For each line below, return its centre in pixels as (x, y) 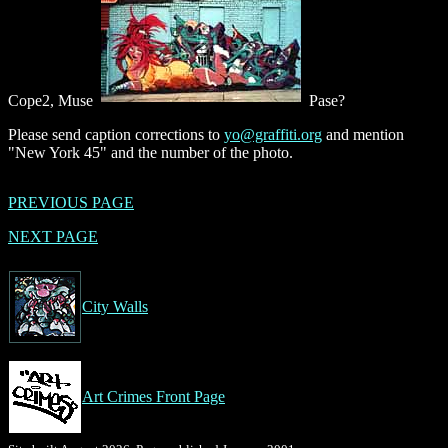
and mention (363, 134)
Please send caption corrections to (116, 134)
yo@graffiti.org (273, 134)
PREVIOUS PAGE (71, 202)
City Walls (115, 306)
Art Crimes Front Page (153, 396)
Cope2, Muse (52, 100)
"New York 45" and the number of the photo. (150, 152)
